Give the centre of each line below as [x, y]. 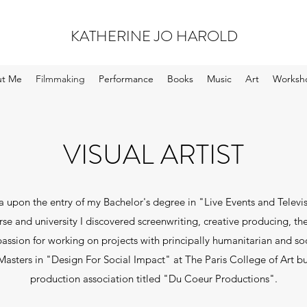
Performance [126, 79]
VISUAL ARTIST [153, 155]
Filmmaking [60, 79]
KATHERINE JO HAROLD [156, 36]
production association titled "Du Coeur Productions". [153, 279]
